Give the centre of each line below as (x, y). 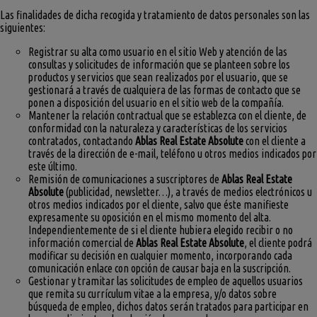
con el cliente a (275, 140)
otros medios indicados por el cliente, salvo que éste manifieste (158, 204)
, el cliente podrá (278, 242)
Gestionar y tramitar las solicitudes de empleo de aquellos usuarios (166, 281)
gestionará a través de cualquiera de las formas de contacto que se (165, 90)
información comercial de (82, 242)
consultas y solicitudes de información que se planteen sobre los (159, 64)
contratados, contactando (82, 140)
